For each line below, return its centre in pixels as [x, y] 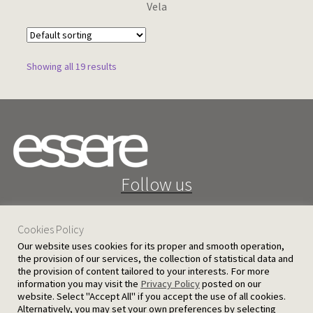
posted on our [231, 284]
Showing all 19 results [71, 66]
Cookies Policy [51, 229]
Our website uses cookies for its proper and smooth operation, [151, 246]
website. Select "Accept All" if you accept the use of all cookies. [152, 296]
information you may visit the [79, 284]
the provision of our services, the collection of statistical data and [155, 259]
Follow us [156, 185]
